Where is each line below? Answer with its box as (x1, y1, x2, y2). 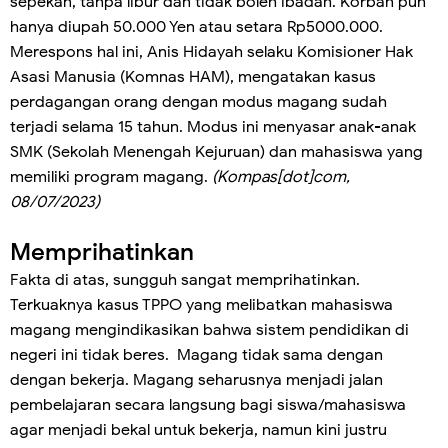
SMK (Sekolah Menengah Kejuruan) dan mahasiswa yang (10, 142, 423, 163)
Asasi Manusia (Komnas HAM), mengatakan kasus (10, 67, 376, 88)
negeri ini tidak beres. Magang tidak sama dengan (10, 345, 383, 366)
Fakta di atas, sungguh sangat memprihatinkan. (10, 270, 360, 291)
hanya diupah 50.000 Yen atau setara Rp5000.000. (10, 17, 383, 38)
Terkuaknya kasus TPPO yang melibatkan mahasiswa (10, 295, 393, 316)
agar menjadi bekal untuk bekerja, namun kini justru (10, 420, 387, 441)
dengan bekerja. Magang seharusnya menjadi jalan (10, 370, 383, 391)
